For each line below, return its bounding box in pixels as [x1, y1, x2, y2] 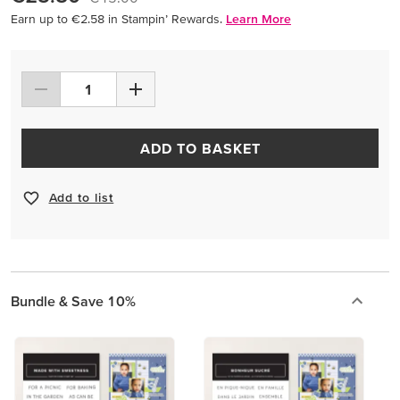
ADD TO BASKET [140, 139, 262, 156]
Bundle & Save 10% [11, 292, 136, 309]
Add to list [48, 190, 114, 205]
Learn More [226, 11, 291, 26]
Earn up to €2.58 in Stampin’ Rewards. [11, 11, 222, 26]
